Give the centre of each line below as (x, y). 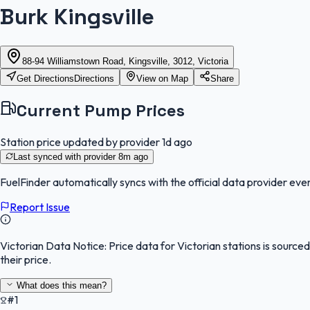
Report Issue (40, 207)
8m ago (133, 156)
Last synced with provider (66, 156)
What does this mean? (60, 285)
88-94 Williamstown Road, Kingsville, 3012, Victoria (125, 61)
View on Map (162, 78)
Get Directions (45, 78)
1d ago (177, 142)
